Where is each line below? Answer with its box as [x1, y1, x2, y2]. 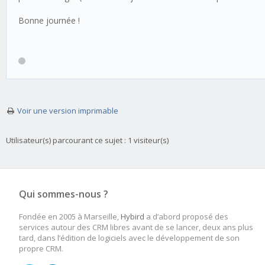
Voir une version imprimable [17, 105, 118, 116]
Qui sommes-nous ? [19, 188, 108, 201]
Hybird [121, 211, 144, 222]
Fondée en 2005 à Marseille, [19, 211, 121, 222]
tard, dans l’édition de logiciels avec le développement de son [19, 232, 240, 243]
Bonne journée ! [18, 15, 80, 27]
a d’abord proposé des [144, 211, 228, 222]
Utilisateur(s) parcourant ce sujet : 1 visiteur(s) [6, 135, 169, 146]
